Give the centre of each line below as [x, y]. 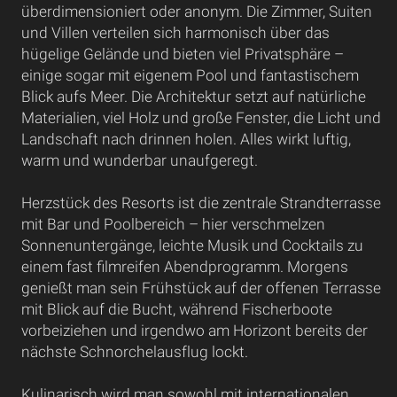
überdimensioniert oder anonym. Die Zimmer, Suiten [196, 12]
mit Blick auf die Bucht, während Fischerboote [176, 309]
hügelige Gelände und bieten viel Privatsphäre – [182, 54]
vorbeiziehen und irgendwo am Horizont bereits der [194, 331]
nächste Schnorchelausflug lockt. [134, 352]
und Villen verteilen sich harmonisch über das [175, 33]
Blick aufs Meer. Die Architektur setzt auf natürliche [193, 97]
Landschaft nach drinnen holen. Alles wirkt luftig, [186, 139]
